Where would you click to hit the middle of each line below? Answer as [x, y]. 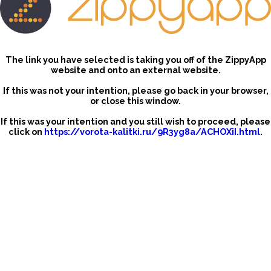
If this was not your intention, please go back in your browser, [135, 91]
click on [26, 132]
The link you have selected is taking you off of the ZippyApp [135, 60]
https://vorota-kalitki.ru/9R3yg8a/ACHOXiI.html [152, 132]
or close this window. [135, 101]
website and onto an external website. [135, 70]
